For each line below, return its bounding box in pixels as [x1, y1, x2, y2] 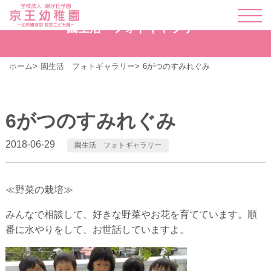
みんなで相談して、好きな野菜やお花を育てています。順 [5, 209, 257, 220]
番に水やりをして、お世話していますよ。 [5, 224, 189, 235]
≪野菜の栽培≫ [5, 184, 73, 195]
